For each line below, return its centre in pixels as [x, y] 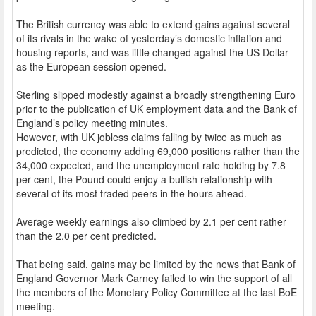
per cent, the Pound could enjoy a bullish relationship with [144, 179]
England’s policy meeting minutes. [92, 122]
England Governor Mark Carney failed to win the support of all [154, 278]
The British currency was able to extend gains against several [153, 24]
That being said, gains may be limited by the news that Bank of [156, 263]
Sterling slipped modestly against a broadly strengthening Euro [156, 94]
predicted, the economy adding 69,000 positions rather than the [158, 151]
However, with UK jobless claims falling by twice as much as [149, 136]
